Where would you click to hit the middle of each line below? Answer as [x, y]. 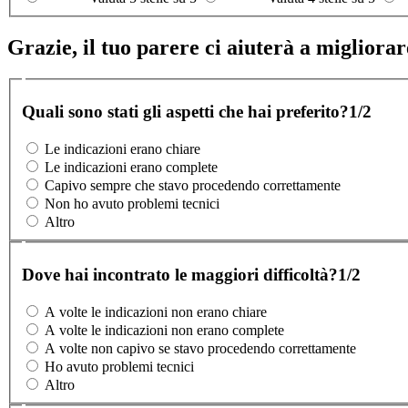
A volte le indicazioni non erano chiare [156, 311]
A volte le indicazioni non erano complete [164, 330]
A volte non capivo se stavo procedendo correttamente [200, 348]
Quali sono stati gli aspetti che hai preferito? [185, 112]
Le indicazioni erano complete [131, 167]
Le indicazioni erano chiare [122, 148]
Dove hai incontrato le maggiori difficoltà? [180, 275]
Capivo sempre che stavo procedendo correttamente [193, 185]
